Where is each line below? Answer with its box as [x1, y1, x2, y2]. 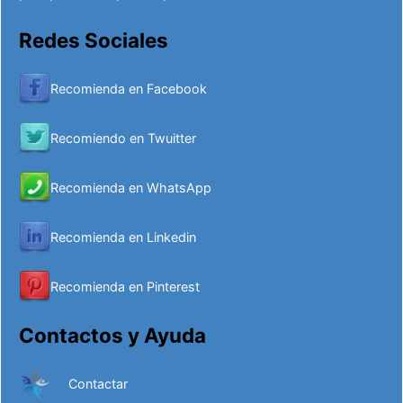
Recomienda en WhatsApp [50, 179, 211, 195]
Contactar [68, 375, 128, 391]
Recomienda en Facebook [50, 80, 207, 96]
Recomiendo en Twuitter [50, 130, 196, 146]
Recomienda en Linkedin [50, 228, 196, 245]
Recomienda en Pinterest [50, 278, 200, 294]
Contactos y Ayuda [19, 322, 206, 347]
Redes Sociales [19, 27, 168, 52]
